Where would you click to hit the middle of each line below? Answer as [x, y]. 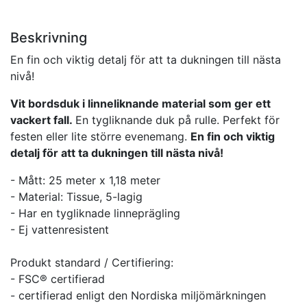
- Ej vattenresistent [60, 229]
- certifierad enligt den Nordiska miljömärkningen [138, 295]
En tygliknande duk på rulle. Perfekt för [177, 120]
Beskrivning [49, 37]
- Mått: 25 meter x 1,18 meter [85, 180]
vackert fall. [43, 120]
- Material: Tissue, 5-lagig [76, 196]
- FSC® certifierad [58, 279]
